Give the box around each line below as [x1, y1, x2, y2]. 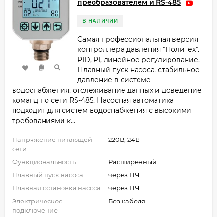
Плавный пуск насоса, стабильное [77, 65, 200, 75]
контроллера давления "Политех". [77, 45, 199, 54]
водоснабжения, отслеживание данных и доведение [12, 86, 201, 95]
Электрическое [12, 197, 62, 205]
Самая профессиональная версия [77, 35, 198, 44]
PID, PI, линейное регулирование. [77, 55, 200, 64]
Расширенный [108, 158, 156, 166]
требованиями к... [12, 116, 75, 125]
